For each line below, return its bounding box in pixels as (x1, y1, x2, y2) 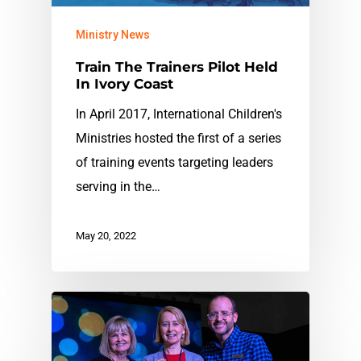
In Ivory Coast (76, 76, 173, 93)
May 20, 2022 (76, 230, 136, 243)
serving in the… (76, 179, 160, 195)
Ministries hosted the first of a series (76, 131, 281, 147)
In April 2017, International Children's (76, 106, 282, 122)
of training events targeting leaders (76, 155, 273, 171)
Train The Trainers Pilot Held (76, 59, 278, 76)
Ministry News (76, 28, 150, 42)
